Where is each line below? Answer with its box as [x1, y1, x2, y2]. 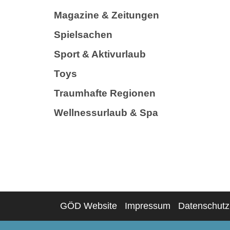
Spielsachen [54, 29, 112, 40]
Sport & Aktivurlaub [54, 48, 146, 60]
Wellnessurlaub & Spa [54, 107, 158, 118]
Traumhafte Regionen [54, 87, 156, 99]
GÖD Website [60, 200, 117, 211]
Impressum [125, 200, 170, 211]
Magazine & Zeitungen [54, 9, 159, 21]
